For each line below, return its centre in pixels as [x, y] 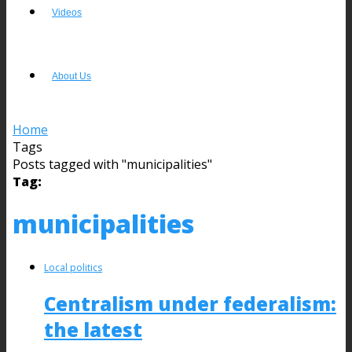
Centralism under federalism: [190, 303]
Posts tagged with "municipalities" [112, 164]
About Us [71, 76]
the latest [93, 329]
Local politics [73, 267]
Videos [67, 12]
